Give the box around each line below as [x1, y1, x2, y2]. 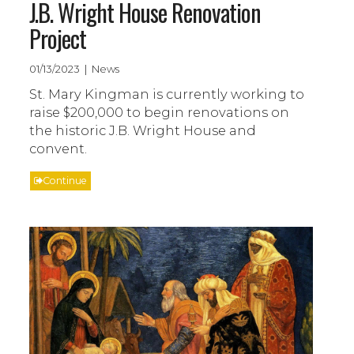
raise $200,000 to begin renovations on [29, 104, 290, 120]
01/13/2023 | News [29, 62, 120, 75]
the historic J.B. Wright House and [29, 122, 257, 138]
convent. [29, 140, 88, 156]
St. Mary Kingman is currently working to [29, 85, 305, 102]
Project [29, 20, 87, 56]
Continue [43, 174, 88, 186]
